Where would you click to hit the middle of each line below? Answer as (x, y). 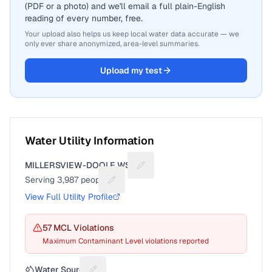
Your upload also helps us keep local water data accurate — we (132, 34)
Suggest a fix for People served (172, 185)
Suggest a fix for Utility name (199, 170)
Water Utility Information (90, 141)
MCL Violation (80, 228)
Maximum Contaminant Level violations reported (126, 241)
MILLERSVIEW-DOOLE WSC (81, 165)
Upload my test (131, 70)
